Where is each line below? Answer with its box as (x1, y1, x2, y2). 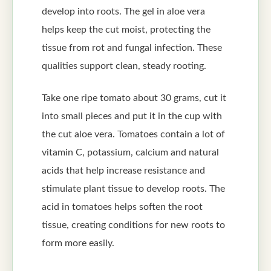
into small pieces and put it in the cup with (42, 111, 222, 121)
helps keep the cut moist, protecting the (42, 25, 211, 35)
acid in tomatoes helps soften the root (42, 201, 203, 212)
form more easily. (42, 238, 114, 248)
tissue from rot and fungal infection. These (42, 43, 222, 53)
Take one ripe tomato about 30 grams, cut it (42, 93, 226, 103)
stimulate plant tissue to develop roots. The (42, 183, 225, 194)
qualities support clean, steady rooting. (42, 61, 206, 71)
